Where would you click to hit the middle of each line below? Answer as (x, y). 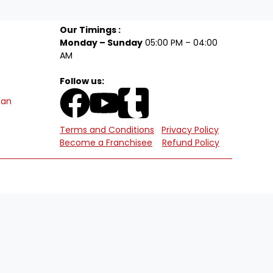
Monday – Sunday (101, 43)
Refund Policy (191, 143)
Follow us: (82, 81)
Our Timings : (90, 30)
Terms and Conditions (107, 130)
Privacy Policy (190, 130)
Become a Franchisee (106, 143)
